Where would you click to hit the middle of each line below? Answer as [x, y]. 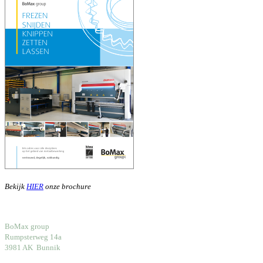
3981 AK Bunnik [33, 248]
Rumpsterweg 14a [33, 237]
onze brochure [67, 187]
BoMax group [27, 227]
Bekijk [16, 187]
